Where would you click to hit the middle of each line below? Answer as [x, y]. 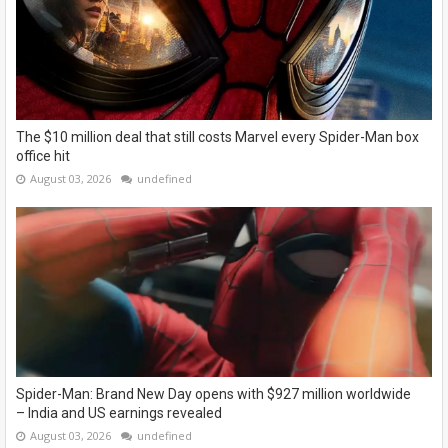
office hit [43, 156]
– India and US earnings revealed [119, 413]
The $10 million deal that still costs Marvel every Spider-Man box [217, 137]
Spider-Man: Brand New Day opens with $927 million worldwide [213, 394]
